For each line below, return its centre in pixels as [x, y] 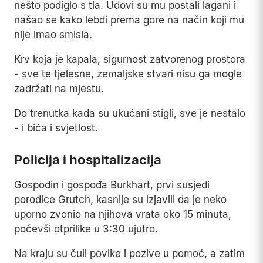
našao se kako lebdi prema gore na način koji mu [129, 20]
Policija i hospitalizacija [88, 160]
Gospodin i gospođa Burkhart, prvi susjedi [112, 185]
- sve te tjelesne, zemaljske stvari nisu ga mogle [128, 74]
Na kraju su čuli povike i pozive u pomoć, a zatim [129, 254]
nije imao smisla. [53, 35]
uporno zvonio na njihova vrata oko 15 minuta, [123, 215]
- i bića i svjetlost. [56, 128]
